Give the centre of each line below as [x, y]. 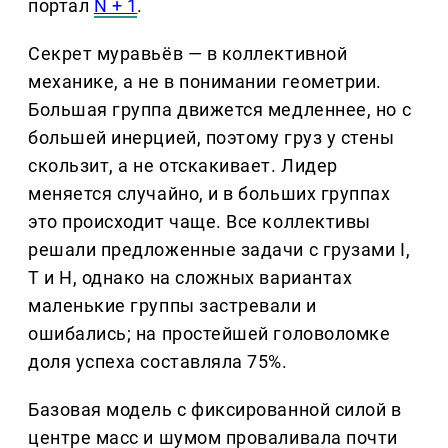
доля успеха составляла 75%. [158, 362]
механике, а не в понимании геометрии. [205, 82]
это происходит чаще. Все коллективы [199, 222]
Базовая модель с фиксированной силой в [215, 410]
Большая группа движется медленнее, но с [220, 110]
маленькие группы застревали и [172, 306]
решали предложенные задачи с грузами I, [219, 250]
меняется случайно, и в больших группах [209, 194]
